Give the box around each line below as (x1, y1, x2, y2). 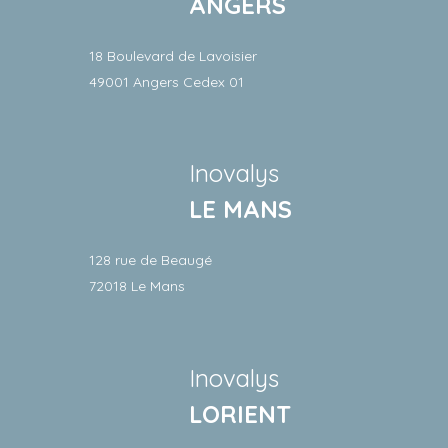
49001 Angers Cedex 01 (89, 72, 244, 91)
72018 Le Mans (89, 277, 185, 295)
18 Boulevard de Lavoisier (89, 46, 257, 65)
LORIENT (189, 398, 291, 429)
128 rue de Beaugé (89, 251, 212, 269)
